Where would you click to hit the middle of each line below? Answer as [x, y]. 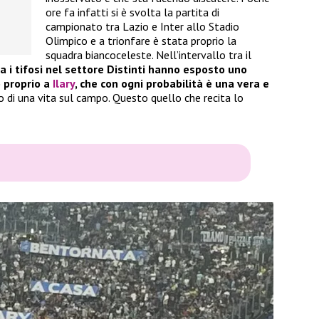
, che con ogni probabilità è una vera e [172, 84]
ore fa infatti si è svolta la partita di [132, 12]
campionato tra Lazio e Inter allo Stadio [142, 27]
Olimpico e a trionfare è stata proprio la [141, 41]
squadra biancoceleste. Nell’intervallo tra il [148, 55]
